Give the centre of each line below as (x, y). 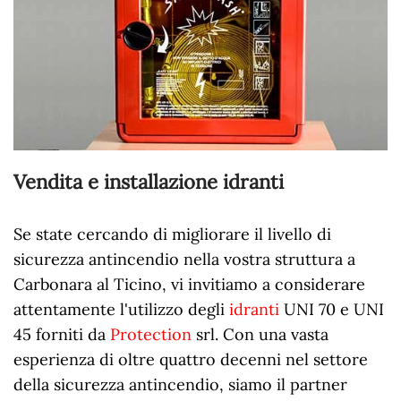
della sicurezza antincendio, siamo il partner (180, 384)
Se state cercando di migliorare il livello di (172, 234)
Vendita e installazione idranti (149, 181)
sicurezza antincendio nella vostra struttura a (184, 259)
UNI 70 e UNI (332, 309)
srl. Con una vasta (260, 334)
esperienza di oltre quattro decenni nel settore (191, 359)
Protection (151, 334)
